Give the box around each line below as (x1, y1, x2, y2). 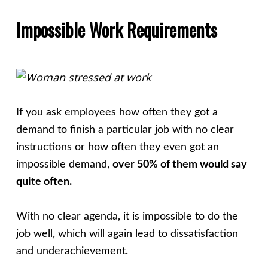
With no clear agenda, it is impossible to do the (16, 211, 238, 222)
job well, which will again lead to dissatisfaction (16, 228, 238, 239)
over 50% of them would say (112, 159, 247, 170)
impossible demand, (16, 159, 112, 170)
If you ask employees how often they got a (16, 106, 218, 118)
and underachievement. (16, 245, 128, 257)
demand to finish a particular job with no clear (16, 124, 234, 135)
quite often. (16, 176, 72, 187)
